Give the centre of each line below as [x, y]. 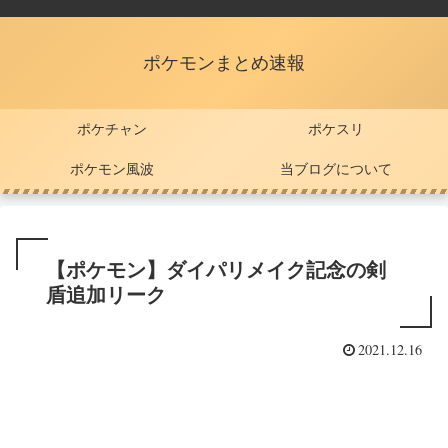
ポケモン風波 [112, 168]
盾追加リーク [106, 294]
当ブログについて [336, 168]
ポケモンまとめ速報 [224, 62]
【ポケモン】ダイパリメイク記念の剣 [216, 269]
